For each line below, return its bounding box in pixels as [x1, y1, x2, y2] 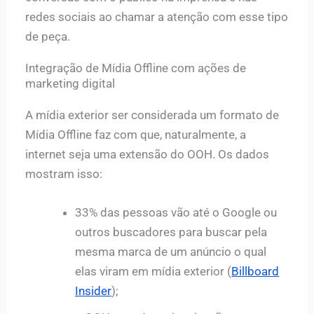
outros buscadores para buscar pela [75, 225, 268, 240]
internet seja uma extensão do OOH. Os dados [25, 146, 270, 161]
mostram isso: [25, 166, 103, 181]
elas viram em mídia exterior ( [75, 264, 232, 279]
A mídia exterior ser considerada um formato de [25, 107, 280, 122]
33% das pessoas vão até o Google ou [75, 205, 278, 220]
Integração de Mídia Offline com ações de [25, 60, 247, 75]
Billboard [231, 264, 280, 279]
